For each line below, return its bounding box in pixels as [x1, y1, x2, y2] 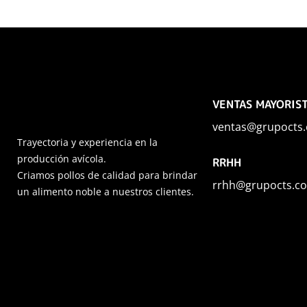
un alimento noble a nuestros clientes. [17, 184, 194, 198]
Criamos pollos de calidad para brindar [17, 168, 197, 182]
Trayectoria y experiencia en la [17, 135, 158, 149]
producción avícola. [17, 151, 106, 165]
